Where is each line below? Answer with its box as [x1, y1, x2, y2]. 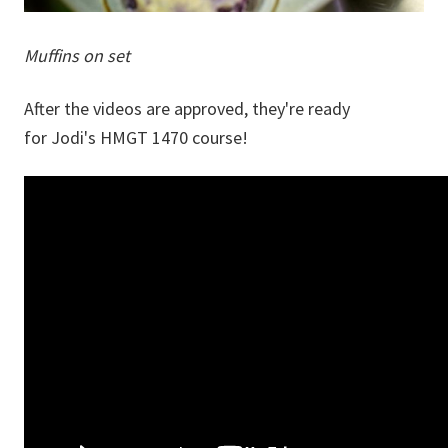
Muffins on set [24, 44, 130, 68]
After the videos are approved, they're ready [24, 97, 350, 121]
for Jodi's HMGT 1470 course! [24, 126, 248, 150]
